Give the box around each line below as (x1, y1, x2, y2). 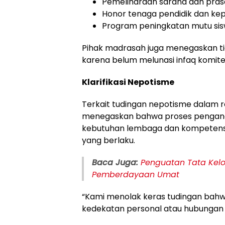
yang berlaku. (82, 134, 135, 146)
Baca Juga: (92, 156, 138, 168)
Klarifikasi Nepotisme (82, 76, 174, 88)
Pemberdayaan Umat (92, 168, 179, 180)
